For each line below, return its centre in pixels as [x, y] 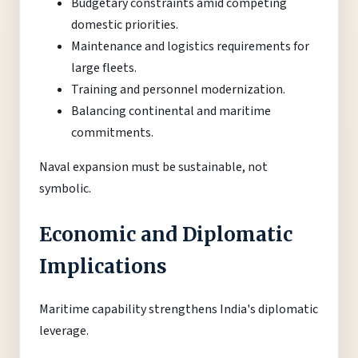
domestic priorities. [125, 25]
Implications [103, 267]
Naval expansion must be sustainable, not [153, 167]
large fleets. [104, 68]
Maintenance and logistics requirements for [190, 47]
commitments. [112, 133]
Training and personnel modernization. [178, 90]
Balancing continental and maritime [171, 111]
